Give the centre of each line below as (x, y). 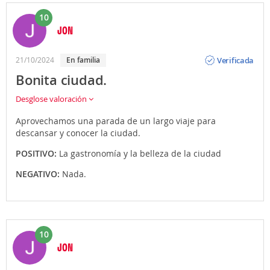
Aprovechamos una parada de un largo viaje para (116, 121)
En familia (85, 60)
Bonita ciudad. (61, 80)
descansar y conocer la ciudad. (78, 133)
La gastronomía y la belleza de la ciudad (140, 154)
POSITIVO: (37, 154)
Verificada (236, 60)
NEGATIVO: (39, 174)
